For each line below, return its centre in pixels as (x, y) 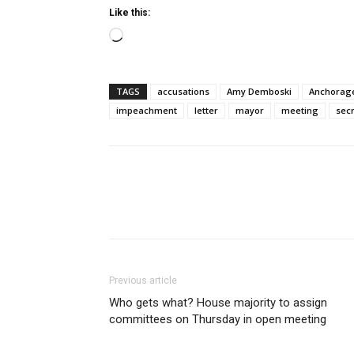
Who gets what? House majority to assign (218, 303)
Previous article (143, 281)
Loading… (149, 37)
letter (206, 110)
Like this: (130, 13)
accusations (183, 91)
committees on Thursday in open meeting (218, 319)
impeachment (147, 110)
